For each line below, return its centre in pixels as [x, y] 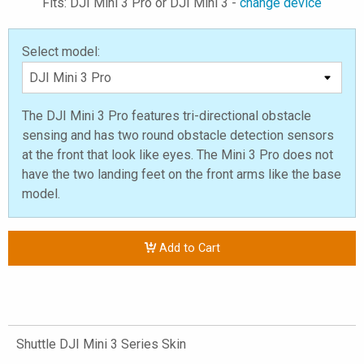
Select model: [61, 52]
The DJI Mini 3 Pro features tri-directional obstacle [167, 116]
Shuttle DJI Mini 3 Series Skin [101, 344]
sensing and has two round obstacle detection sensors [178, 135]
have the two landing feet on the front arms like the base [182, 174]
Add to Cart [188, 249]
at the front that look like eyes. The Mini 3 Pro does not [178, 155]
